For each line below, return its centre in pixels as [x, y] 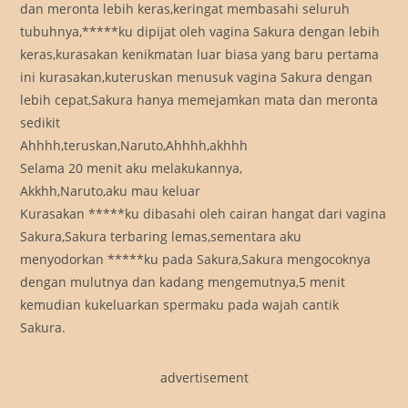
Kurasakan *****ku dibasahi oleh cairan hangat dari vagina [204, 214]
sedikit [41, 123]
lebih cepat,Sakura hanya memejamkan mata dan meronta [199, 100]
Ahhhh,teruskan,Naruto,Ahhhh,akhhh [134, 146]
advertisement [204, 378]
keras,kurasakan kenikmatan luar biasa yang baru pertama [200, 55]
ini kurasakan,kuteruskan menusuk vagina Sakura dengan [197, 77]
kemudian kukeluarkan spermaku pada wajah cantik [180, 305]
